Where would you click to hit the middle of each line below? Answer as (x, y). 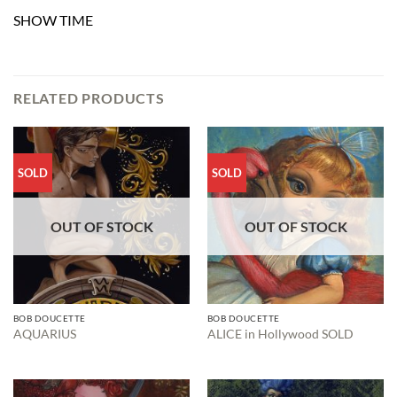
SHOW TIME (53, 19)
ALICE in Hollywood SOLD (280, 334)
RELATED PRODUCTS (89, 98)
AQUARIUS (44, 334)
